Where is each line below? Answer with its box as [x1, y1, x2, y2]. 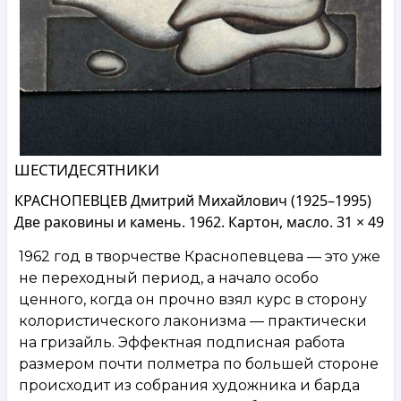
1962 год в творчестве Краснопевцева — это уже [19, 247, 380, 265]
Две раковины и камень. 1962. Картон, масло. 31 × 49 [14, 211, 384, 232]
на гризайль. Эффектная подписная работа [19, 333, 345, 351]
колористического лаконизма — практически [19, 311, 367, 329]
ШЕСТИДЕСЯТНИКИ [14, 158, 159, 180]
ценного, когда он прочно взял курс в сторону [19, 290, 367, 308]
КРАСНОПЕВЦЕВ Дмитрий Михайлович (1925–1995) [14, 190, 371, 210]
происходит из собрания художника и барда [19, 376, 360, 394]
